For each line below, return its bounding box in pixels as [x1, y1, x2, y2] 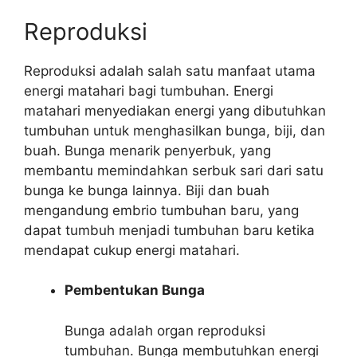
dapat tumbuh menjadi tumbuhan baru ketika [24, 222, 315, 238]
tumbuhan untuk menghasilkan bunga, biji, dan [24, 122, 325, 139]
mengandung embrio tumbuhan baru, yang [24, 202, 299, 218]
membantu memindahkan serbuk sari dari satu [24, 162, 324, 178]
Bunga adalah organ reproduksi [65, 322, 265, 339]
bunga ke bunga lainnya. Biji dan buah [24, 182, 269, 198]
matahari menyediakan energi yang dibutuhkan [24, 102, 326, 119]
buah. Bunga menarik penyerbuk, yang [24, 142, 271, 159]
